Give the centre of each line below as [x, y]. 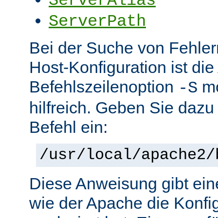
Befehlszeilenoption [104, 87]
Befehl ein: [68, 127]
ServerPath [97, 22]
